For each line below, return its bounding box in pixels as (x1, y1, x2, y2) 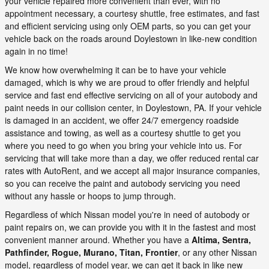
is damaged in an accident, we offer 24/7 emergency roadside (5, 113, 239, 126)
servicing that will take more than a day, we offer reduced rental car (5, 151, 259, 164)
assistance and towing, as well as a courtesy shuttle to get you (5, 126, 241, 139)
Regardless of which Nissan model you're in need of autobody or (5, 208, 250, 220)
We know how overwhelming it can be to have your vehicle (5, 63, 226, 76)
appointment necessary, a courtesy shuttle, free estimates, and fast (5, 7, 259, 19)
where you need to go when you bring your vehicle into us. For (5, 139, 242, 151)
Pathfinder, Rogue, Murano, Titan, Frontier (5, 246, 178, 258)
